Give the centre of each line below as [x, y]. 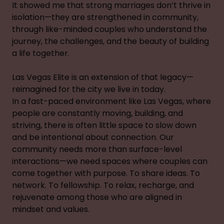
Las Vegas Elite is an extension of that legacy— [103, 77]
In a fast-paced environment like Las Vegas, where [111, 101]
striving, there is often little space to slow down [104, 125]
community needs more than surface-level [97, 149]
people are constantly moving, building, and [97, 113]
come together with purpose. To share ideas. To [106, 173]
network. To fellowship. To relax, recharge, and [103, 185]
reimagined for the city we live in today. [89, 89]
